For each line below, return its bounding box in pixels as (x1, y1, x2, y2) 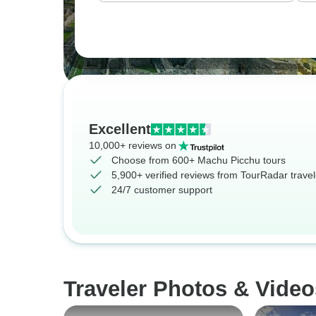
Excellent (89, 121, 151, 137)
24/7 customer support (111, 184, 212, 195)
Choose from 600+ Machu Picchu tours (111, 154, 286, 166)
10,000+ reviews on (89, 140, 176, 151)
